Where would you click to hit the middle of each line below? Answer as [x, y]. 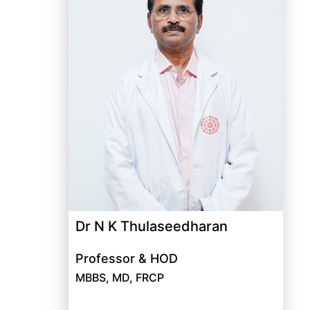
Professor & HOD [127, 258]
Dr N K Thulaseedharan [152, 226]
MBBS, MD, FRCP [120, 277]
